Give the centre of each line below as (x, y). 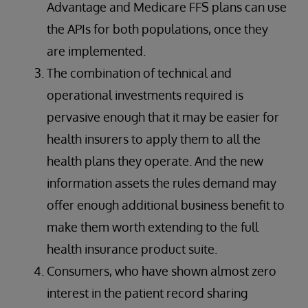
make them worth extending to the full (153, 227)
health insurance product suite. (133, 249)
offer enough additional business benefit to (166, 205)
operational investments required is (145, 95)
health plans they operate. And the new (155, 161)
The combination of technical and (139, 73)
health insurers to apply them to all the (154, 139)
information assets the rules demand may (162, 183)
